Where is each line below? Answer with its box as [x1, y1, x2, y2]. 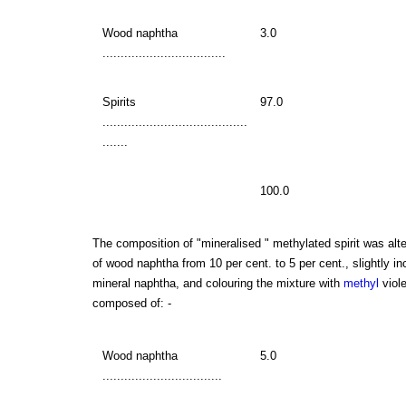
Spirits [101, 94, 136, 109]
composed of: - [92, 295, 171, 310]
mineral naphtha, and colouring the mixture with [92, 275, 343, 290]
